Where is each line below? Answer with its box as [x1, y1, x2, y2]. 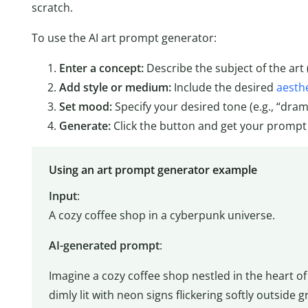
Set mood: [59, 98, 112, 114]
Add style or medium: [59, 79, 171, 95]
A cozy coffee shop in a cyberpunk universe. [48, 207, 275, 223]
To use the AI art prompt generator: [32, 30, 217, 45]
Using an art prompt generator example [48, 162, 257, 177]
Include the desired [171, 79, 276, 95]
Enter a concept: [59, 60, 146, 76]
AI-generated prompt [48, 237, 159, 253]
